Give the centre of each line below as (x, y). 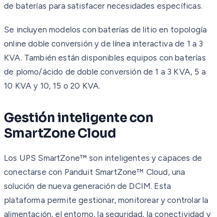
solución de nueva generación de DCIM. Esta (88, 186)
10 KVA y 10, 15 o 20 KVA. (52, 85)
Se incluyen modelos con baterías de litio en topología (106, 29)
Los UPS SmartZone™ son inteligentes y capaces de (103, 158)
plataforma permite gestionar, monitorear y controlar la (106, 200)
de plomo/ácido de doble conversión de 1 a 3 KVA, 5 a (105, 71)
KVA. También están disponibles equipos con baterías (105, 57)
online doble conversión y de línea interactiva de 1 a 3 (104, 43)
